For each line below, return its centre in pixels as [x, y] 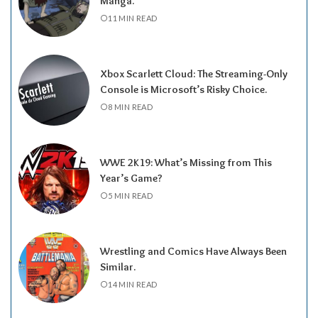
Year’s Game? [131, 178]
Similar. [118, 267]
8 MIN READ [131, 107]
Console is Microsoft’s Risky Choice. [183, 89]
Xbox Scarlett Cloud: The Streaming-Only [194, 74]
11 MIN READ [133, 18]
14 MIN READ [133, 284]
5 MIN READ [131, 196]
